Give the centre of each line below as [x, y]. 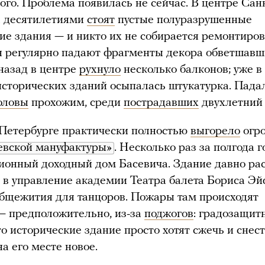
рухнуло [100, 70]
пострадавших [161, 103]
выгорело [215, 131]
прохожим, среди [76, 103]
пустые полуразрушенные [183, 20]
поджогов [169, 214]
